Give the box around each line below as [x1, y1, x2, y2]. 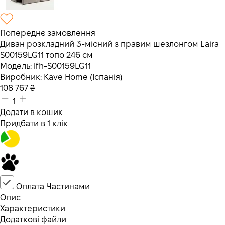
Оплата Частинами [16, 182, 90, 191]
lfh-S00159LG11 [34, 62, 91, 70]
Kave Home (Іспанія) [44, 73, 123, 81]
